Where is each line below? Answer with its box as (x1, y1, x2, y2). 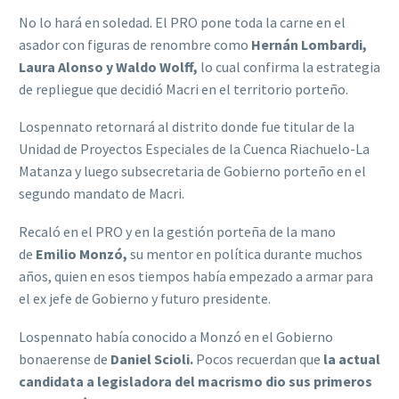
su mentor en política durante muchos (127, 244, 362, 263)
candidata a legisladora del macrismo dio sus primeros (19, 371, 372, 390)
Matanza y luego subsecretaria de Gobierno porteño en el (19, 162, 366, 181)
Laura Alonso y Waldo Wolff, (19, 57, 200, 76)
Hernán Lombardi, (251, 35, 367, 53)
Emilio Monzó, (36, 244, 127, 263)
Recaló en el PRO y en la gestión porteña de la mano (19, 222, 336, 240)
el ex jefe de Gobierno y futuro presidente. (19, 289, 271, 307)
